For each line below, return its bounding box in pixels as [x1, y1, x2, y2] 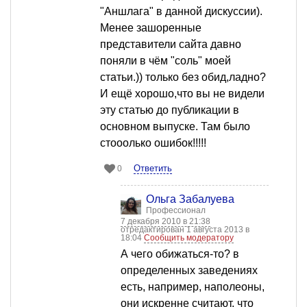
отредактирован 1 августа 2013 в [121, 225, 249, 235]
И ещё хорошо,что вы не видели [100, 88, 265, 100]
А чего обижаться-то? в [121, 248, 239, 260]
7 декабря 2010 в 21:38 [121, 217, 210, 227]
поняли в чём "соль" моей [100, 55, 231, 67]
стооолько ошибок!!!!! [100, 137, 206, 149]
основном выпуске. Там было [100, 121, 250, 133]
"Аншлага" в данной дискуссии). [100, 5, 262, 18]
